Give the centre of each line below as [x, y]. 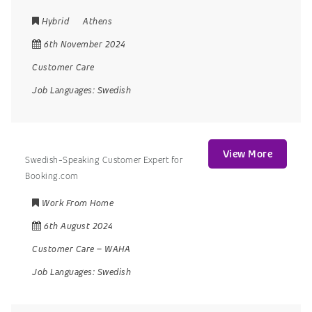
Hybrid [55, 21]
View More [247, 154]
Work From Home [78, 203]
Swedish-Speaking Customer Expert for [104, 159]
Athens [97, 21]
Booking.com [52, 175]
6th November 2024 [85, 44]
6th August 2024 [79, 226]
